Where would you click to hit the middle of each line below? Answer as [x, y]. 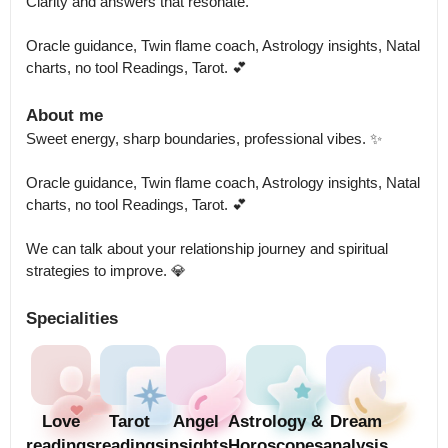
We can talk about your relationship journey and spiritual [207, 248]
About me [64, 115]
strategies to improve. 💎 [106, 270]
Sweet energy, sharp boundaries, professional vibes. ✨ [204, 138]
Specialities [72, 318]
